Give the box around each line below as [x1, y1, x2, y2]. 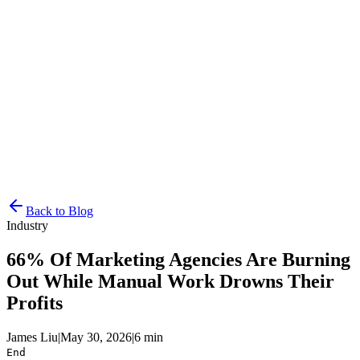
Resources [39, 10, 91, 24]
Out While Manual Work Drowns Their [6, 270, 334, 292]
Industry [6, 219, 48, 232]
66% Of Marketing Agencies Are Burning [6, 248, 350, 270]
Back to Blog [26, 204, 93, 218]
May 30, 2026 [60, 329, 132, 344]
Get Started [6, 75, 63, 88]
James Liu [6, 329, 58, 344]
